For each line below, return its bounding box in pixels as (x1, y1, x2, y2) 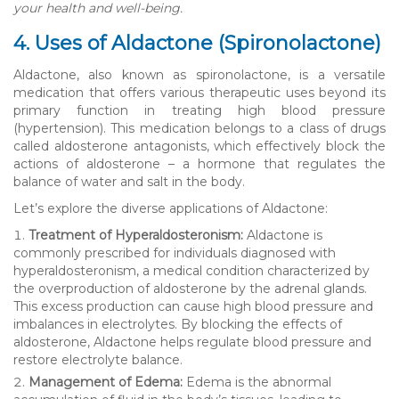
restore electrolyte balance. (13, 351, 183, 368)
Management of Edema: (28, 373, 183, 390)
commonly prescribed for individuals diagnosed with (13, 244, 336, 261)
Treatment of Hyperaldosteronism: (28, 226, 243, 243)
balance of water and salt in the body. (13, 173, 245, 190)
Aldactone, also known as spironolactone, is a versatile (13, 66, 386, 83)
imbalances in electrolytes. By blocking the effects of (13, 315, 342, 332)
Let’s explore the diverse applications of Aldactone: (13, 199, 328, 216)
